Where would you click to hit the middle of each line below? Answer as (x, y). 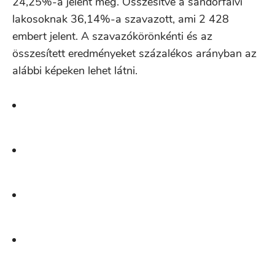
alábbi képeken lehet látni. (75, 71)
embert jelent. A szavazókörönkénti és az (112, 36)
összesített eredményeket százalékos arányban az (134, 53)
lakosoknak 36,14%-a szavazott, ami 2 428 (121, 19)
